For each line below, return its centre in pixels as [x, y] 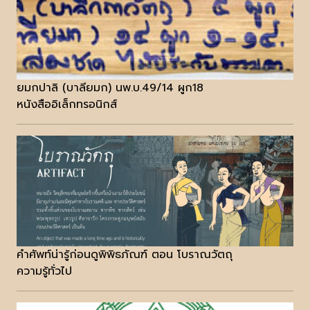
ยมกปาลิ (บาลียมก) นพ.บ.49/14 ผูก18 [110, 88]
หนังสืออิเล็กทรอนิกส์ [67, 105]
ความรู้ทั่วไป [44, 272]
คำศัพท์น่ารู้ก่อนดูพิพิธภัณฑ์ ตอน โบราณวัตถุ [125, 255]
